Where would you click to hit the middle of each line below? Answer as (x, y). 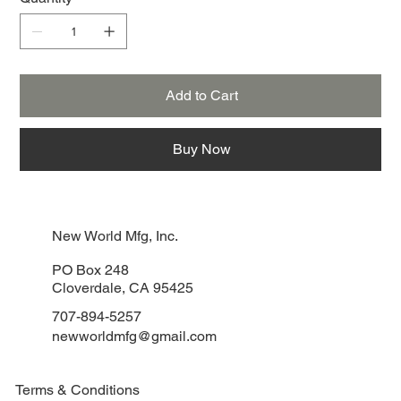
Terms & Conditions (78, 390)
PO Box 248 (91, 269)
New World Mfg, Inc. (115, 235)
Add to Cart (201, 95)
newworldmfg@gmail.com (135, 337)
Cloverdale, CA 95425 (123, 287)
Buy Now (201, 149)
